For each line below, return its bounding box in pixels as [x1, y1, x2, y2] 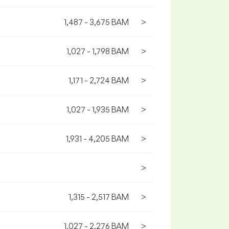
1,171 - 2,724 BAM [68, 75, 129, 85]
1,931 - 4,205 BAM [66, 133, 129, 144]
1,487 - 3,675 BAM [64, 17, 129, 27]
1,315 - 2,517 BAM [68, 192, 129, 202]
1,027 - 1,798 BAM [66, 46, 129, 56]
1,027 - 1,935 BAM [66, 104, 129, 114]
